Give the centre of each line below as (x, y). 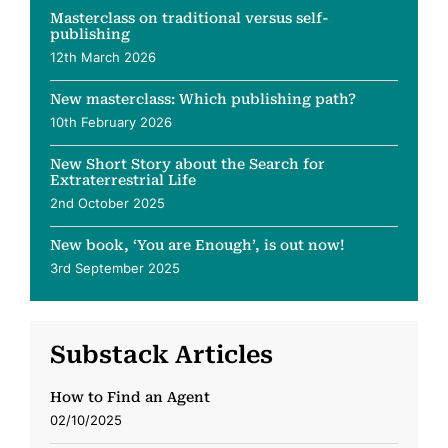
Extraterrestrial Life (123, 180)
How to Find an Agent (130, 397)
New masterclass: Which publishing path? (203, 99)
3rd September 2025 (115, 268)
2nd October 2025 (107, 203)
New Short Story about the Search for (187, 164)
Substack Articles (161, 355)
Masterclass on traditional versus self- (189, 18)
